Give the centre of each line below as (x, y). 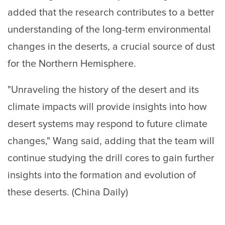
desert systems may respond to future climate (107, 124)
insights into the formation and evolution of (102, 176)
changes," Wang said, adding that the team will (111, 141)
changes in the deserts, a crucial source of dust (111, 47)
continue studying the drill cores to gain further (111, 158)
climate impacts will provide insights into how (107, 107)
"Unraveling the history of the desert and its (103, 90)
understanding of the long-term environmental (109, 30)
